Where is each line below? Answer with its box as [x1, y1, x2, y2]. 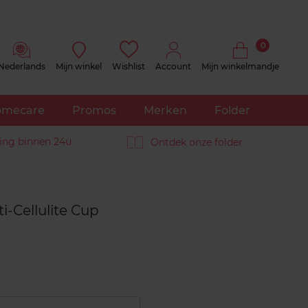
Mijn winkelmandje [201, 61, 279, 71]
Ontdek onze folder [151, 135, 243, 148]
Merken [143, 104, 187, 117]
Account [155, 61, 191, 71]
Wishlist [112, 61, 145, 71]
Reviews [77, 185, 117, 197]
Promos [71, 104, 116, 117]
